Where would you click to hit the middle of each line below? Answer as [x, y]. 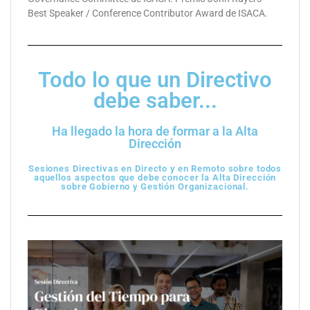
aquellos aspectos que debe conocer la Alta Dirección [155, 177]
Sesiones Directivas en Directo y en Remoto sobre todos [155, 168]
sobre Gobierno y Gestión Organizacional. [155, 186]
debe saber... [155, 101]
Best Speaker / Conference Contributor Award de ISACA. [148, 13]
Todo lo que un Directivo [155, 80]
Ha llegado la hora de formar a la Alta [155, 131]
